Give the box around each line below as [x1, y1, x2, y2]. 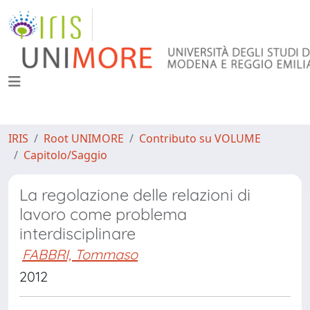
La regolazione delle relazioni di [19, 185, 250, 205]
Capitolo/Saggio [24, 147, 107, 163]
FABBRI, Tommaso [22, 246, 138, 263]
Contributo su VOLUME [139, 131, 261, 146]
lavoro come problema [19, 204, 187, 224]
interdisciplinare [19, 224, 136, 244]
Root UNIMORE [44, 131, 124, 146]
